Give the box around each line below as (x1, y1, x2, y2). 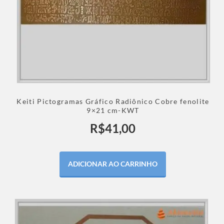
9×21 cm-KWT (86, 106, 139, 115)
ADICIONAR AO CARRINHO (68, 159, 158, 168)
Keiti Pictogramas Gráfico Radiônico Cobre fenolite (16, 97, 209, 106)
